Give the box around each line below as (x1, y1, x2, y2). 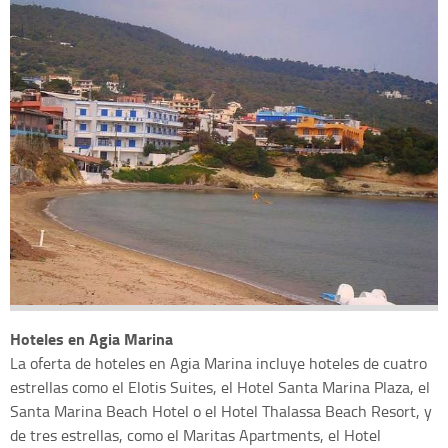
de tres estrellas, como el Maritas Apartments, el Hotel (10, 423, 381, 446)
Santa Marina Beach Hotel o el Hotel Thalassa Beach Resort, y (10, 399, 432, 422)
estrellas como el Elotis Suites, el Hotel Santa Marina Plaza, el (10, 375, 430, 398)
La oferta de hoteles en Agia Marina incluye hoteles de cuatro (10, 351, 427, 374)
